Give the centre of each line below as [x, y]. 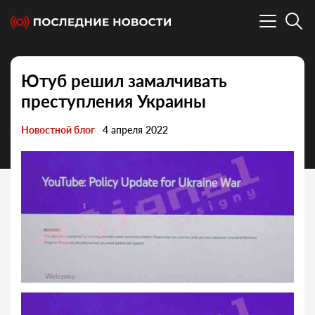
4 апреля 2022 [135, 130]
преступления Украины [114, 101]
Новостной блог [58, 130]
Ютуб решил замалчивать [124, 81]
